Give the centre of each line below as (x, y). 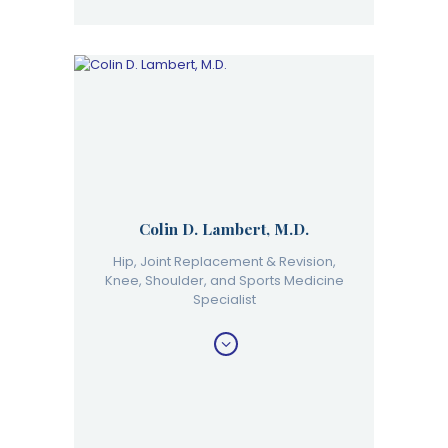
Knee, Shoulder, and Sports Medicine (224, 280)
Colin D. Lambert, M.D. (224, 228)
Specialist (224, 299)
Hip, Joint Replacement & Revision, (224, 261)
